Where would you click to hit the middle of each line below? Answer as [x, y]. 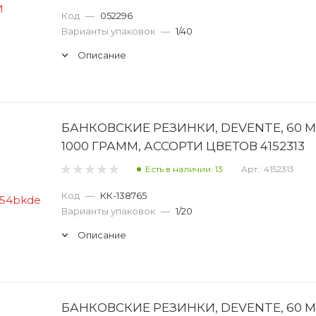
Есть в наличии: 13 [184, 169]
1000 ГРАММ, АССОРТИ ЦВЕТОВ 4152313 [183, 146]
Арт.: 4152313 [268, 169]
